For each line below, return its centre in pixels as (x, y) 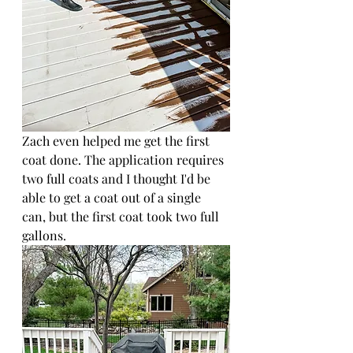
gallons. (44, 235)
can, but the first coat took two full (122, 216)
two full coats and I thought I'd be (118, 178)
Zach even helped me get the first (117, 141)
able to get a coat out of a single (113, 197)
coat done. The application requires (124, 160)
